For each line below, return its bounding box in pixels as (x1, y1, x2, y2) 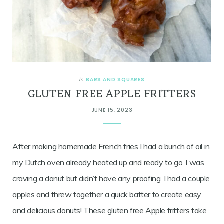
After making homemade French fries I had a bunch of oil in (12, 141, 210, 152)
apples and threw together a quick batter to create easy (12, 189, 202, 200)
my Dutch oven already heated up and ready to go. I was (12, 157, 204, 168)
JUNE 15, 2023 (91, 106, 133, 114)
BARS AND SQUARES (85, 76, 145, 84)
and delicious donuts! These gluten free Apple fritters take (12, 205, 207, 216)
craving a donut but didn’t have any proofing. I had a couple (12, 173, 210, 184)
